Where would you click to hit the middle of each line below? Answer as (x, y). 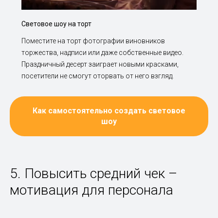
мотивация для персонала (91, 190)
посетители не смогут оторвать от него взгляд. (98, 76)
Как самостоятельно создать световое (109, 110)
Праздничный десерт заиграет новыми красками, (100, 64)
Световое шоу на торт (56, 24)
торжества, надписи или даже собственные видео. (102, 53)
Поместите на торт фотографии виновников (93, 41)
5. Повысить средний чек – (93, 173)
